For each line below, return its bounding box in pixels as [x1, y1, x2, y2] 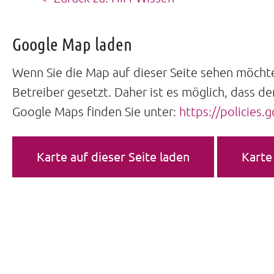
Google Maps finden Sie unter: [12, 104, 179, 119]
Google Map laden [12, 33, 132, 54]
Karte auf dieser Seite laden [37, 149, 190, 164]
